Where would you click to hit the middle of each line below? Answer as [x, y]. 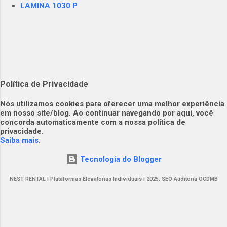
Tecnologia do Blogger [120, 159]
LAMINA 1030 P [49, 6]
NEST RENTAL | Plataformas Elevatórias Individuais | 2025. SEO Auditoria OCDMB [113, 179]
